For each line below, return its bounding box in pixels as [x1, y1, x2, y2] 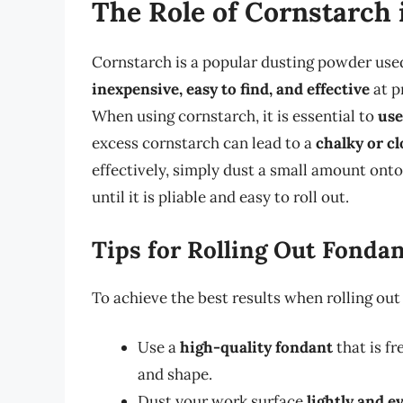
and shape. [138, 364, 212, 385]
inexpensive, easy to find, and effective [92, 79, 370, 100]
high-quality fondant [180, 337, 333, 358]
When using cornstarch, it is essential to [92, 106, 378, 127]
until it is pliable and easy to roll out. [92, 187, 349, 208]
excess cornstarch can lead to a [92, 133, 316, 154]
